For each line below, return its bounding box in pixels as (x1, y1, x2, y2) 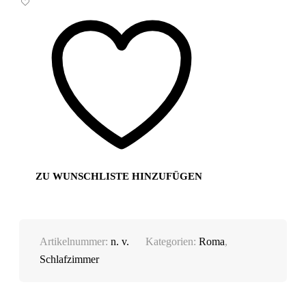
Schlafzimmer (40, 253, 100, 265)
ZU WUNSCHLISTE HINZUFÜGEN (36, 170, 203, 182)
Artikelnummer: (40, 235, 111, 247)
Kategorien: (145, 235, 199, 247)
